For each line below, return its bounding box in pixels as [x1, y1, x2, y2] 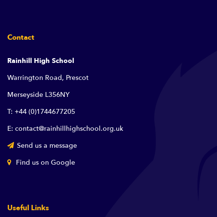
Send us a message [17, 141, 77, 150]
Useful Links [7, 203, 49, 213]
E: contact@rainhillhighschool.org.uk [7, 124, 123, 133]
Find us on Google [14, 158, 75, 167]
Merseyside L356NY [7, 90, 70, 99]
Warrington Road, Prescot [7, 73, 89, 82]
